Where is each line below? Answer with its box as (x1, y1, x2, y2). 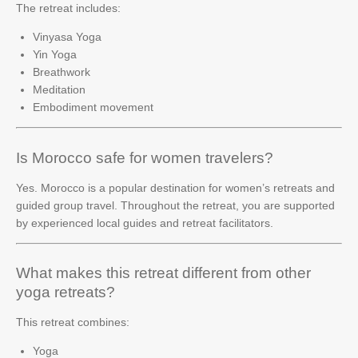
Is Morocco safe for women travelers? (16, 149, 273, 166)
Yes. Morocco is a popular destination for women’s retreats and (16, 181, 335, 194)
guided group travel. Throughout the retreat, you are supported (16, 198, 335, 212)
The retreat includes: (16, 2, 121, 14)
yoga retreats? (16, 284, 115, 300)
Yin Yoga (33, 48, 77, 61)
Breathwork (33, 66, 90, 78)
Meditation (33, 83, 86, 96)
